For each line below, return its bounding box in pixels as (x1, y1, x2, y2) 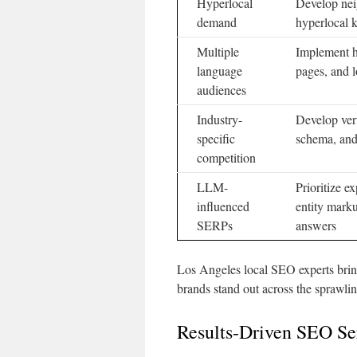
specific (197, 130, 235, 147)
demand (197, 14, 237, 30)
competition (197, 149, 256, 166)
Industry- (197, 111, 242, 127)
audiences (197, 81, 246, 98)
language (197, 62, 242, 79)
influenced (197, 198, 249, 214)
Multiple (197, 43, 239, 60)
